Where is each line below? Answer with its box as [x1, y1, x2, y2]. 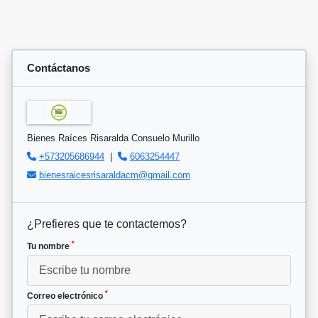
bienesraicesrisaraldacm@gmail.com [39, 169, 190, 180]
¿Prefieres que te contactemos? [27, 217, 187, 230]
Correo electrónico [27, 290, 105, 301]
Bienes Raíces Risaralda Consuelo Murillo [27, 132, 199, 143]
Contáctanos [27, 62, 90, 75]
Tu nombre [27, 241, 72, 251]
